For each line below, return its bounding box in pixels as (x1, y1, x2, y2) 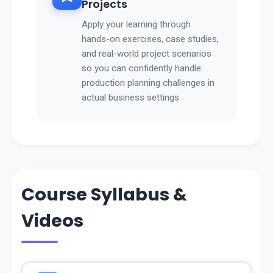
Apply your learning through (82, 19, 191, 30)
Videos (21, 208, 83, 233)
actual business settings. (82, 92, 181, 104)
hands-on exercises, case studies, (82, 34, 219, 45)
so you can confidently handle (82, 63, 201, 74)
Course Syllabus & (21, 182, 187, 207)
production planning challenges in (82, 77, 214, 89)
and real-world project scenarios (82, 48, 211, 60)
